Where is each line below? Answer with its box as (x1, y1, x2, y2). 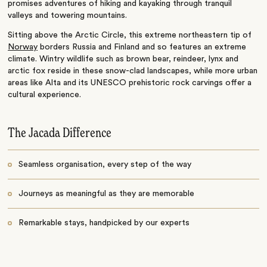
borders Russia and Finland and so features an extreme (38, 43, 247, 52)
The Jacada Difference (8, 127, 112, 141)
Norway (8, 43, 38, 52)
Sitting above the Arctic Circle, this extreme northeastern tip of (8, 31, 252, 40)
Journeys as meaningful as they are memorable (18, 190, 194, 198)
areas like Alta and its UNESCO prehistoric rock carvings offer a (8, 79, 252, 88)
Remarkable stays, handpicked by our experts (18, 219, 190, 228)
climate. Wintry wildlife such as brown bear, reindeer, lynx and (8, 55, 239, 64)
